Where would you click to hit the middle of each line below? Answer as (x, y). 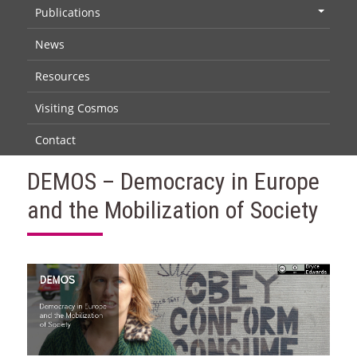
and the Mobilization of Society (173, 210)
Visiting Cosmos (76, 108)
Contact (55, 139)
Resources (62, 76)
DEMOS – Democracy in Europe (173, 181)
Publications (67, 12)
